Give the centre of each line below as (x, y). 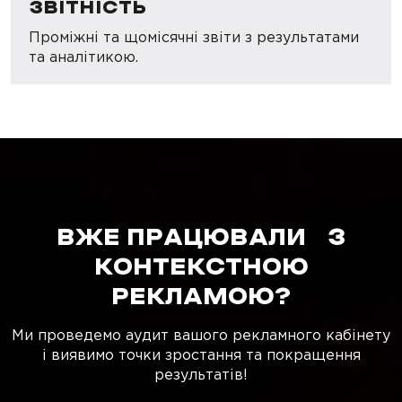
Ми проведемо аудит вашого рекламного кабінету (201, 335)
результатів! (201, 375)
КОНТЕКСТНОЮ (201, 268)
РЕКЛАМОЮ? (201, 297)
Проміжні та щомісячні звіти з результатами (194, 37)
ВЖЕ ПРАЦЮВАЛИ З (201, 238)
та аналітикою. (83, 57)
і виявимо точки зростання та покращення (201, 355)
